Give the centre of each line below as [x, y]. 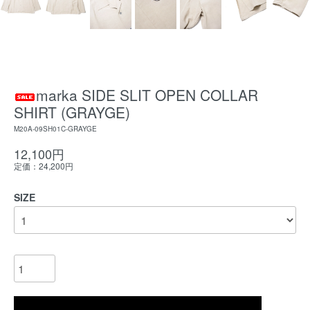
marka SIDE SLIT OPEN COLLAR [147, 95]
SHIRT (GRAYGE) [72, 112]
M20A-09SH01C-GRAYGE [55, 129]
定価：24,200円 [44, 166]
